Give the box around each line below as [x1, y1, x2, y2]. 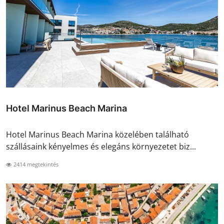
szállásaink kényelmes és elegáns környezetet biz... [6, 140, 196, 152]
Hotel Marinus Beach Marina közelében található [6, 128, 189, 140]
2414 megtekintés [12, 160, 58, 168]
